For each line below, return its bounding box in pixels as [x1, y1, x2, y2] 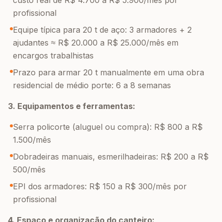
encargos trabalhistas [13, 51, 94, 60]
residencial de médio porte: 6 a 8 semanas [13, 80, 171, 90]
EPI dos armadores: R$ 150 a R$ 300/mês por [13, 181, 187, 191]
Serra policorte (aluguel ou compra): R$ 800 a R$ [13, 122, 203, 132]
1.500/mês [13, 135, 51, 145]
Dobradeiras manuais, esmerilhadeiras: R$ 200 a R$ [13, 152, 209, 162]
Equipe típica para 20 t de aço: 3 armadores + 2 [13, 25, 192, 35]
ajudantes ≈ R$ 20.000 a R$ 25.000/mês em [13, 38, 178, 48]
